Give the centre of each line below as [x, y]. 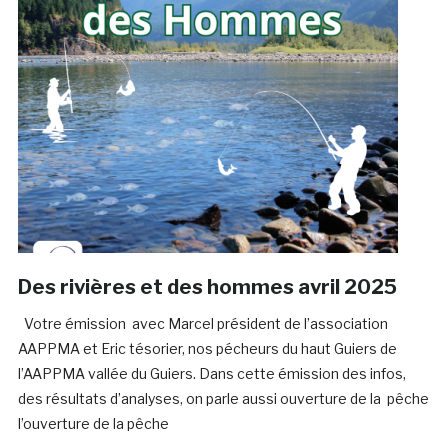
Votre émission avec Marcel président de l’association [202, 324]
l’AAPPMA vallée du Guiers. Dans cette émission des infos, [211, 374]
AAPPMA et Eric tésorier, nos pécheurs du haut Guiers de [207, 349]
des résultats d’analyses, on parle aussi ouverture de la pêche [223, 399]
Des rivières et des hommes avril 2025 [207, 287]
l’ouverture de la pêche [108, 424]
